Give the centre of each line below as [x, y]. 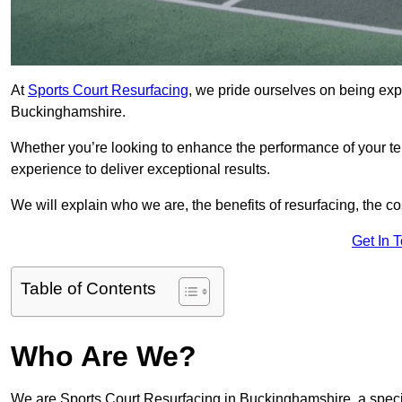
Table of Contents [88, 289]
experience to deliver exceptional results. [140, 170]
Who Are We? [104, 357]
